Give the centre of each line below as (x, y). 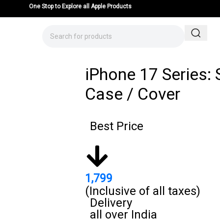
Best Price (117, 126)
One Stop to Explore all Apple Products (80, 6)
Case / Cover (133, 94)
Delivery (111, 203)
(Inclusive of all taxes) (143, 191)
